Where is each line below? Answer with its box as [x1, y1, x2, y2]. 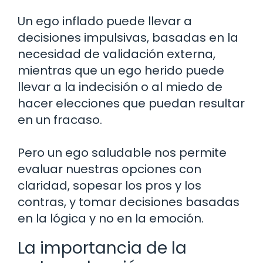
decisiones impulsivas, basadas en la [18, 29, 238, 46]
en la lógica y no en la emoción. [18, 210, 204, 227]
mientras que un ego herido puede [18, 62, 224, 79]
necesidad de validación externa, [18, 45, 215, 62]
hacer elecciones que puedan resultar [18, 95, 245, 112]
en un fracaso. [18, 111, 102, 128]
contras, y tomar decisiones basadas [18, 193, 240, 210]
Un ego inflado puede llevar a [18, 12, 192, 29]
